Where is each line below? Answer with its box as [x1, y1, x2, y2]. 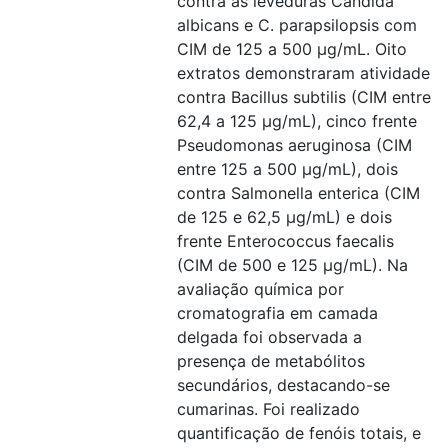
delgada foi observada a [177, 327, 362, 347]
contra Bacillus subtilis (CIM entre [177, 87, 431, 107]
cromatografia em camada [177, 303, 378, 323]
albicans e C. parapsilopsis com [177, 15, 417, 35]
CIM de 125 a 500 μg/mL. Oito [177, 39, 407, 59]
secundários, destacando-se [177, 375, 390, 395]
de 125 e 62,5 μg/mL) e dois [177, 207, 392, 227]
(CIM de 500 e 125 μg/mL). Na [177, 255, 408, 275]
